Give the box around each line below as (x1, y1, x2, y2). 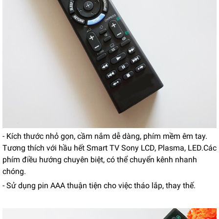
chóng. (2, 167, 26, 176)
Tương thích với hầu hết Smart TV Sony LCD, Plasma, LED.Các (2, 143, 217, 153)
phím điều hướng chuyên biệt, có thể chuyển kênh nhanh (2, 155, 197, 164)
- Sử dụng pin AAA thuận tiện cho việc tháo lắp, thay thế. (2, 181, 196, 190)
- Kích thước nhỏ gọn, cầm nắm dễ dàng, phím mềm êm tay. (2, 131, 207, 141)
